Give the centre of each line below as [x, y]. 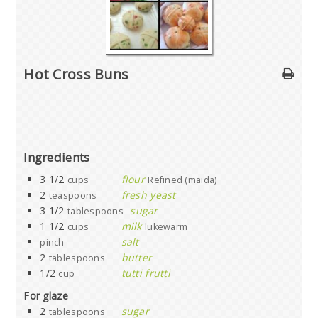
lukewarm [166, 227]
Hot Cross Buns [76, 75]
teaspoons [73, 196]
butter [137, 258]
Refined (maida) [182, 180]
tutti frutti [146, 273]
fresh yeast [148, 195]
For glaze [46, 296]
